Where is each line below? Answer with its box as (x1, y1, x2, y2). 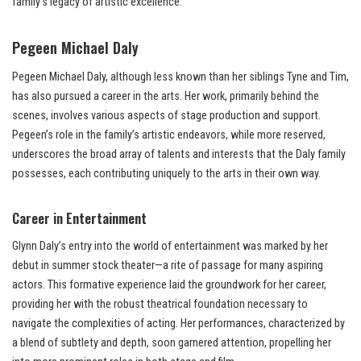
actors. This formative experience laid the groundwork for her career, (12, 278, 326, 293)
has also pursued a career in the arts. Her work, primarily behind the (12, 89, 319, 104)
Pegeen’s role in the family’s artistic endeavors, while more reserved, (12, 128, 326, 143)
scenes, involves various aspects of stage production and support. (12, 109, 321, 123)
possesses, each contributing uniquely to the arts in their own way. (12, 167, 321, 181)
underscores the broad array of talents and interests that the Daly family (12, 147, 346, 162)
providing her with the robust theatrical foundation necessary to (12, 297, 308, 312)
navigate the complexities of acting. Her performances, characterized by (12, 317, 345, 331)
